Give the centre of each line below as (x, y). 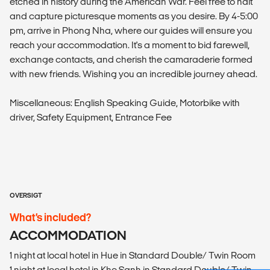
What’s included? (50, 218)
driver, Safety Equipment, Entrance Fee (91, 118)
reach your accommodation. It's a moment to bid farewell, (130, 45)
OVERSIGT (26, 196)
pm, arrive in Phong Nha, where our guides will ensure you (131, 31)
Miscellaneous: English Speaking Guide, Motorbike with (125, 103)
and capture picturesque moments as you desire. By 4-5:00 (134, 16)
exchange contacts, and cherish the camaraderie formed (131, 60)
